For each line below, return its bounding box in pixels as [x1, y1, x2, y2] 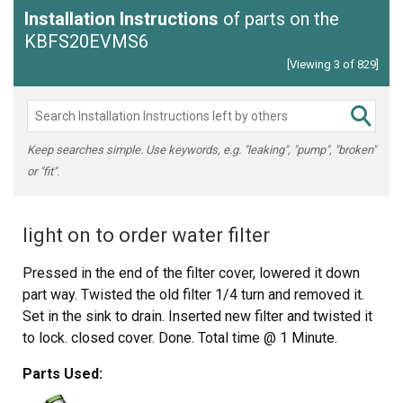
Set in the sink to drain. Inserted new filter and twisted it [22, 307, 372, 325]
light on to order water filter [22, 223, 270, 246]
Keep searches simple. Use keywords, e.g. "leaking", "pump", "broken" [27, 142, 376, 157]
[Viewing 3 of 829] [287, 57, 379, 71]
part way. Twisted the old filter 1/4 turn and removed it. [22, 285, 364, 303]
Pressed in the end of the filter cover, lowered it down [22, 264, 360, 282]
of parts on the [219, 7, 339, 30]
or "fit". [27, 164, 59, 178]
